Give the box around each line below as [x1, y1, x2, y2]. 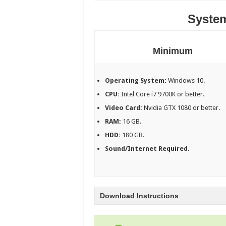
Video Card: [105, 104, 143, 112]
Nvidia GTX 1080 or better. [142, 104, 220, 112]
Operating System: [105, 77, 168, 85]
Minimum [153, 46, 193, 56]
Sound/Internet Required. [105, 145, 190, 153]
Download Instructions [100, 192, 179, 200]
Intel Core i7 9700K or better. [120, 90, 205, 98]
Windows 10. [168, 77, 205, 85]
